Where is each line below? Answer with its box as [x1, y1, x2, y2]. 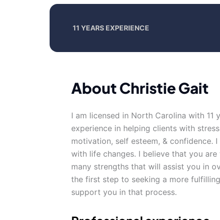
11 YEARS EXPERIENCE [73, 24, 149, 32]
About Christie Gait [71, 79, 209, 97]
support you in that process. [71, 187, 177, 197]
